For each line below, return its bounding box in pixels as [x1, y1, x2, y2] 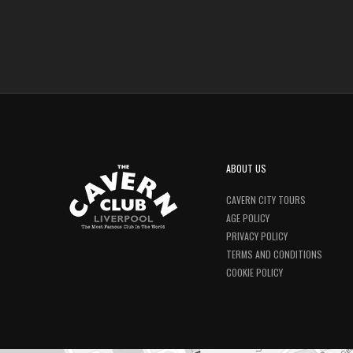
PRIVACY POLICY [226, 229, 288, 243]
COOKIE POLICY [226, 266, 283, 279]
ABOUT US [226, 162, 266, 175]
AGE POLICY [226, 211, 269, 225]
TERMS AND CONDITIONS [226, 247, 322, 261]
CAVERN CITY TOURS [226, 193, 306, 206]
